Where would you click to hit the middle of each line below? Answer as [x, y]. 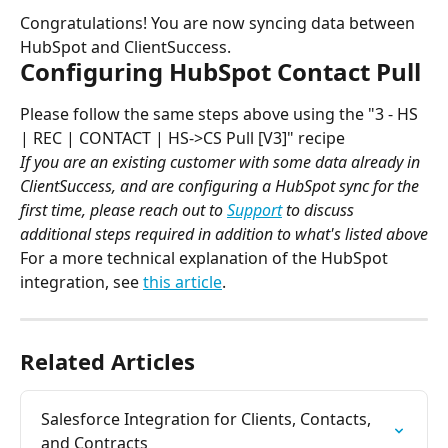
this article [182, 282]
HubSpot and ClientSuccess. [125, 47]
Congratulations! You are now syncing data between [219, 23]
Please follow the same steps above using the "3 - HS [221, 114]
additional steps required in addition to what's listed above [224, 234]
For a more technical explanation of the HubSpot [206, 258]
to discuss [320, 210]
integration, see [81, 282]
